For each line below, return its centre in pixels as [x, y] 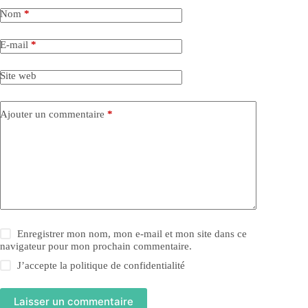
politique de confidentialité [128, 265]
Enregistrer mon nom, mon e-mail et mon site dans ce [132, 233]
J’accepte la [44, 265]
